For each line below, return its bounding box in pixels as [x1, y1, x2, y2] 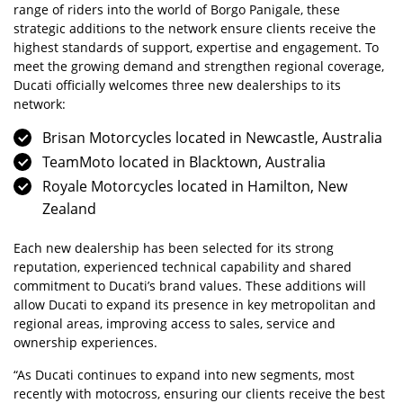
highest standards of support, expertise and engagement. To [13, 39, 379, 56]
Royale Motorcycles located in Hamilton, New [42, 176, 347, 196]
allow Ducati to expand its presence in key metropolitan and [13, 296, 376, 313]
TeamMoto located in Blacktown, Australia [42, 152, 326, 172]
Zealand [42, 199, 96, 219]
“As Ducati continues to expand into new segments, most [13, 366, 354, 383]
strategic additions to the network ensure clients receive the [13, 20, 376, 37]
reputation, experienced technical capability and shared [13, 258, 352, 275]
